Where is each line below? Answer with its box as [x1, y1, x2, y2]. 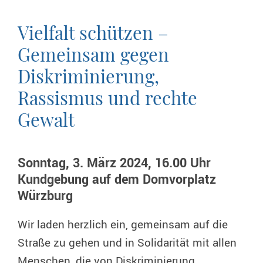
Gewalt [18, 106, 75, 131]
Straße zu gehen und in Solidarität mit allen [18, 234, 237, 251]
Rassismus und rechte [18, 85, 197, 110]
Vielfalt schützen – [18, 19, 168, 45]
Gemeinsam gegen [18, 41, 169, 66]
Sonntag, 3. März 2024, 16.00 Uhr [18, 153, 211, 173]
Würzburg [18, 186, 73, 205]
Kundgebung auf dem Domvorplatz [18, 170, 216, 189]
